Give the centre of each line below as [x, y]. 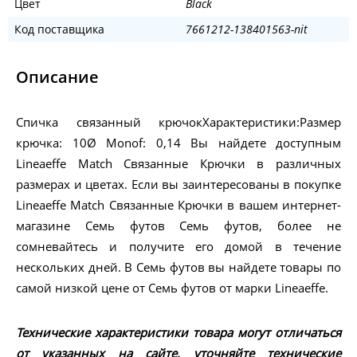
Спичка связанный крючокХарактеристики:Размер [178, 122]
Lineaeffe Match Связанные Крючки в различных [178, 164]
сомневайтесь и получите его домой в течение [178, 247]
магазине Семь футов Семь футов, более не [178, 226]
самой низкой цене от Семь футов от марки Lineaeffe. [172, 288]
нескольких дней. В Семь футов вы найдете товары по [178, 267]
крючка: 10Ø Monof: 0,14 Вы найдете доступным [178, 143]
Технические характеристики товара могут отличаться [178, 333]
